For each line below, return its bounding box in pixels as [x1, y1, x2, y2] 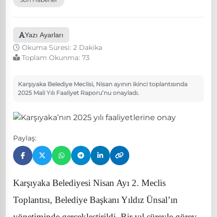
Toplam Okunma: [22, 53, 82, 62]
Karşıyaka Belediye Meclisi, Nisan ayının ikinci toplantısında [18, 80, 187, 88]
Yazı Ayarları [25, 31, 63, 39]
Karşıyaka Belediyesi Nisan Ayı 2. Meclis [13, 177, 166, 188]
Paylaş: [13, 133, 36, 142]
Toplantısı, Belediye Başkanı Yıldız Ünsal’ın [13, 194, 178, 205]
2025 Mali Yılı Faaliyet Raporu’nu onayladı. [18, 89, 139, 96]
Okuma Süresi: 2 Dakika [22, 43, 102, 52]
